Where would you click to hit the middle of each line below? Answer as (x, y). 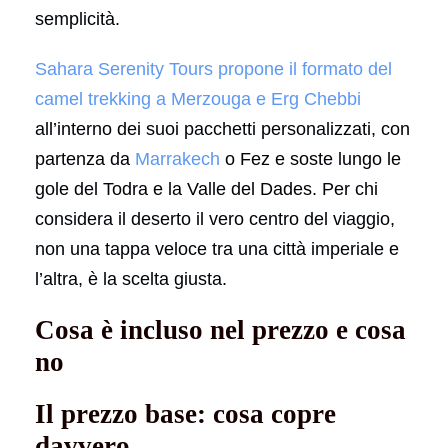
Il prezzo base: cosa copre (185, 413)
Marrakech (177, 158)
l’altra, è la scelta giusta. (131, 278)
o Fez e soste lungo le (310, 158)
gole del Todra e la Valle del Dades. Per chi (206, 188)
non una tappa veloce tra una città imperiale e (217, 248)
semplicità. (77, 18)
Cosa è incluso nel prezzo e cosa (220, 329)
